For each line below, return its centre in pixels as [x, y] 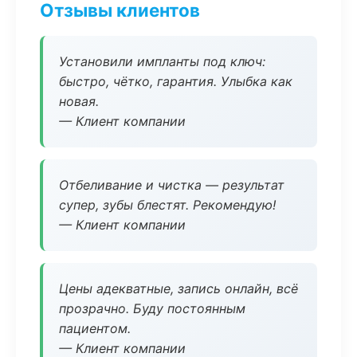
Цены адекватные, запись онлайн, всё [178, 288]
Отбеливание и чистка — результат [172, 185]
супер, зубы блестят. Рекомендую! [167, 205]
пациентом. [95, 328]
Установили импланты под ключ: [162, 61]
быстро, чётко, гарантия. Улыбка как [176, 81]
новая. [79, 101]
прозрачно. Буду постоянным [152, 308]
